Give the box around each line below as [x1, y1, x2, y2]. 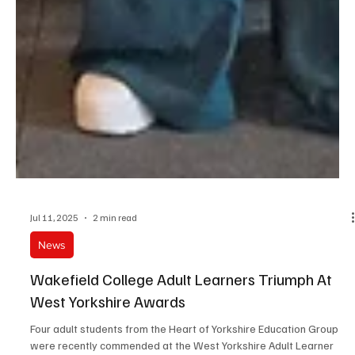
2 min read [93, 238, 137, 250]
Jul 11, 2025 [30, 238, 78, 250]
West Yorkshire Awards [30, 316, 185, 338]
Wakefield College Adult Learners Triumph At [30, 294, 332, 315]
